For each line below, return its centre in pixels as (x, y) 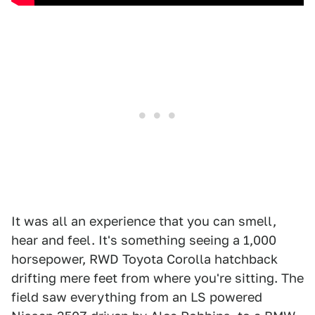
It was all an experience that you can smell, (144, 221)
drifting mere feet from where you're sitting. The (157, 278)
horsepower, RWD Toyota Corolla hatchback (144, 259)
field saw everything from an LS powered (137, 297)
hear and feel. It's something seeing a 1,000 (144, 240)
